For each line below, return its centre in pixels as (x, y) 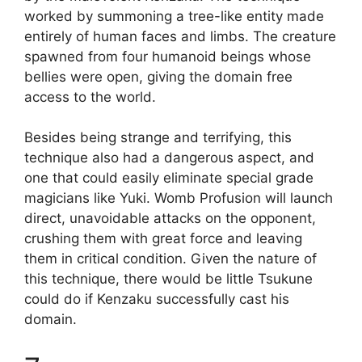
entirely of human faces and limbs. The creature (180, 36)
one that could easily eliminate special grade (169, 178)
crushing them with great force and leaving (163, 239)
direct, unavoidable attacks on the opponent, (170, 219)
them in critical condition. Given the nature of (170, 259)
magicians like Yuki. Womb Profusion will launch (179, 198)
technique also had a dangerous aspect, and (169, 158)
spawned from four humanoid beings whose (168, 56)
